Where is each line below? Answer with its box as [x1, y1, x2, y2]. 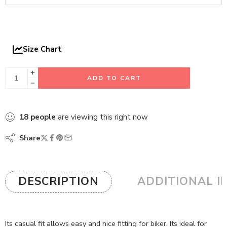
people [30, 104, 56, 115]
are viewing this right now [56, 104, 148, 115]
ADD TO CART [87, 67, 141, 75]
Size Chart [23, 37, 62, 48]
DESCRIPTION [18, 166, 99, 182]
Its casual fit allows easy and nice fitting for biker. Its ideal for [5, 211, 207, 221]
